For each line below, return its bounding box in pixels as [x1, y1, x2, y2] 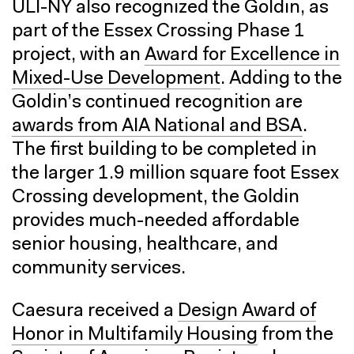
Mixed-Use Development [12, 69, 220, 88]
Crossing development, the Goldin [12, 187, 299, 207]
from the [258, 325, 333, 345]
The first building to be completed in [12, 140, 317, 160]
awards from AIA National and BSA [12, 116, 303, 136]
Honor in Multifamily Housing [12, 325, 258, 345]
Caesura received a [12, 301, 178, 321]
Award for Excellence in [145, 45, 340, 65]
